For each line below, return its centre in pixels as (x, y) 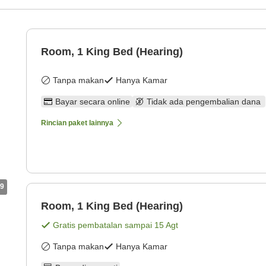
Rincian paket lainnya (77, 123)
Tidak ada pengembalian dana (205, 102)
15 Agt (166, 225)
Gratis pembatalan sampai (104, 225)
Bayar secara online (93, 102)
